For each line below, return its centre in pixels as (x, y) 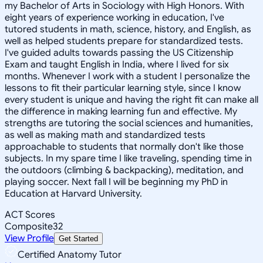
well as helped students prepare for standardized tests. (124, 41)
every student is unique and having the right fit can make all (131, 100)
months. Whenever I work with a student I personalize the (127, 76)
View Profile (29, 238)
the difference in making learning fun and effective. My (121, 111)
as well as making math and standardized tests (105, 135)
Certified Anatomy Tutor (70, 254)
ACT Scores (30, 215)
